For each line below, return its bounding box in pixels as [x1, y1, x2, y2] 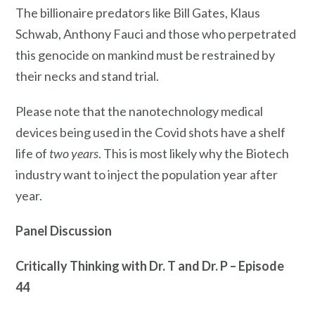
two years [49, 146, 98, 162]
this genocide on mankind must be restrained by [15, 47, 275, 63]
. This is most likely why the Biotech [98, 146, 289, 162]
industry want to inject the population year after [15, 167, 278, 183]
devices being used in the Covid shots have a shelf [15, 124, 285, 141]
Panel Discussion [15, 223, 112, 239]
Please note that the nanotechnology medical [15, 103, 263, 120]
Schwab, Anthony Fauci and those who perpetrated [15, 26, 296, 42]
